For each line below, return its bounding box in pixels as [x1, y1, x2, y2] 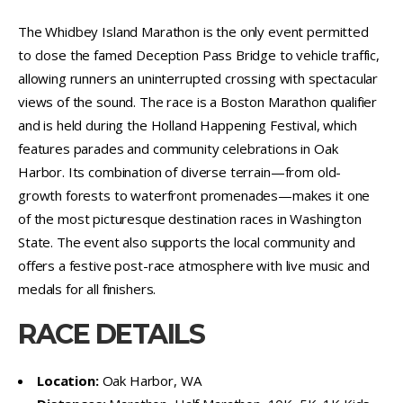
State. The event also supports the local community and [18, 232, 355, 251]
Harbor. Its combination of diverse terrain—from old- [18, 162, 342, 181]
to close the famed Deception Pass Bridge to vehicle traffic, [18, 45, 381, 64]
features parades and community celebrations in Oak [18, 139, 338, 157]
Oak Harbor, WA [98, 371, 201, 390]
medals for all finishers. [18, 279, 157, 298]
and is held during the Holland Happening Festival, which [18, 115, 357, 134]
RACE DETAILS [18, 317, 204, 351]
